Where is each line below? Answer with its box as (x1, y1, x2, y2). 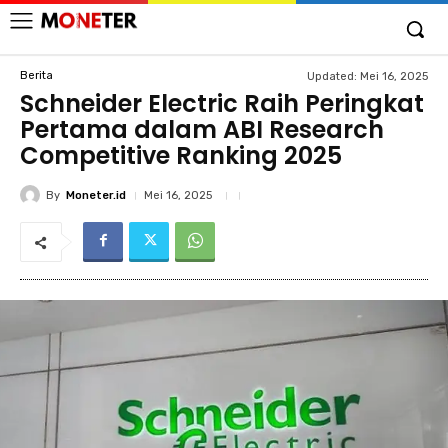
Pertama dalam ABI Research (20, 113, 384, 146)
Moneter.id (66, 188, 126, 202)
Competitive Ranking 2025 (20, 139, 342, 172)
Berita (20, 68, 53, 82)
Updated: (307, 69, 357, 83)
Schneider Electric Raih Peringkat (20, 87, 424, 120)
